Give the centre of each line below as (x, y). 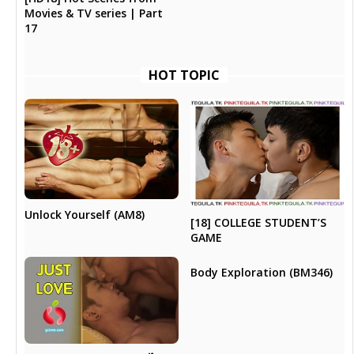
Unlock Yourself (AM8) (85, 214)
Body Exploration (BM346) (261, 273)
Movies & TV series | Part (94, 13)
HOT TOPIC (185, 75)
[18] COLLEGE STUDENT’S (258, 223)
